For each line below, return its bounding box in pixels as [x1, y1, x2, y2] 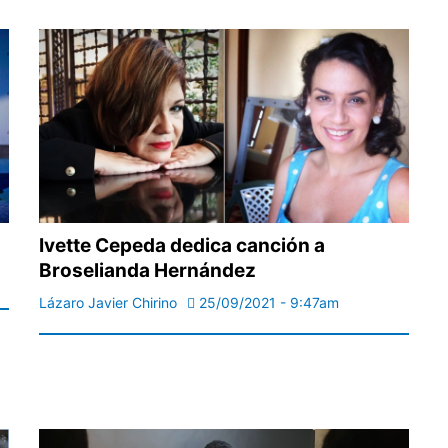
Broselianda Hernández [39, 259, 256, 283]
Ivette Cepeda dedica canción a [39, 234, 325, 258]
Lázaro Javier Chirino [39, 294, 177, 312]
